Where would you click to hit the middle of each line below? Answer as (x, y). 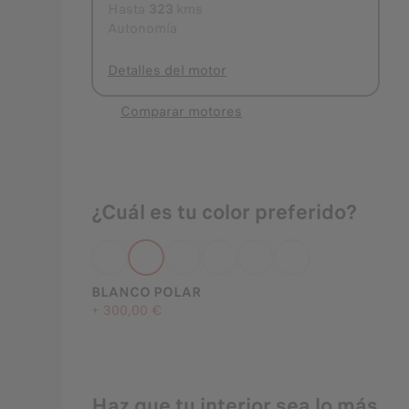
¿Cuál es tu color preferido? (224, 212)
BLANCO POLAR (146, 292)
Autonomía (142, 28)
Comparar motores (181, 111)
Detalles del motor (167, 70)
